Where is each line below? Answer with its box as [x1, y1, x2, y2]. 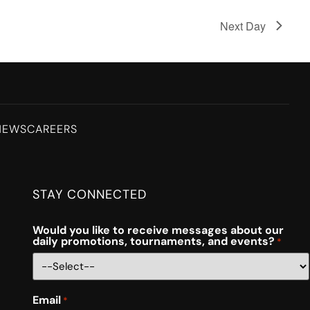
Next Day [220, 17, 266, 34]
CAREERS [26, 121, 77, 136]
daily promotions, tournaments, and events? [32, 233, 275, 248]
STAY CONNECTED [32, 185, 147, 203]
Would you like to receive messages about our [32, 222, 284, 237]
